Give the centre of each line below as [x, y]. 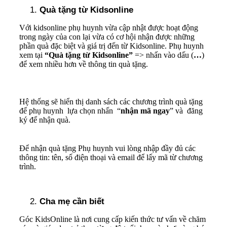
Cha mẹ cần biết [72, 201]
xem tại [32, 55]
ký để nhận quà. [45, 120]
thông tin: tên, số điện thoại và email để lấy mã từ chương [111, 157]
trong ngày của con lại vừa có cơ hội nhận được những [107, 36]
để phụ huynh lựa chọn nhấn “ [70, 110]
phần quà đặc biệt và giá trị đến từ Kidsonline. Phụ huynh [111, 46]
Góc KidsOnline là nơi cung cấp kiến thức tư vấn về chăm [112, 219]
